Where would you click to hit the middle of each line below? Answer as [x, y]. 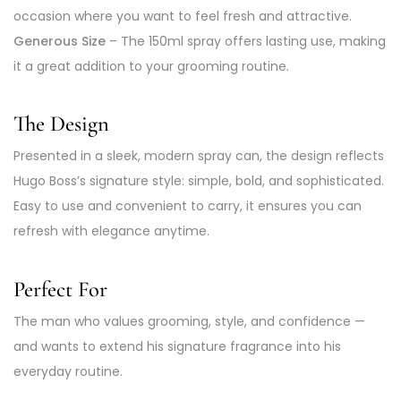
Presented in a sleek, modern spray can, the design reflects [199, 156]
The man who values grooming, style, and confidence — [189, 321]
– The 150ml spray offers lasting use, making [246, 41]
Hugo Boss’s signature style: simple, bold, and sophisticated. [199, 181]
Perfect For [60, 289]
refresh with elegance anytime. [111, 231]
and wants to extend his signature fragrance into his [177, 346]
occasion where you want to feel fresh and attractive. [183, 16]
